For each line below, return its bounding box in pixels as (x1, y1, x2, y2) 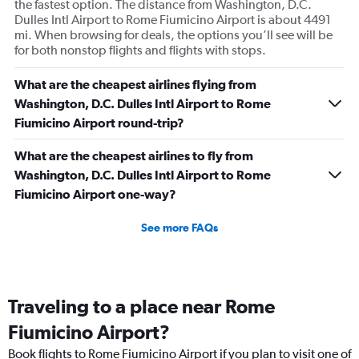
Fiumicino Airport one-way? (14, 187, 176, 202)
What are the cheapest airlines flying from (14, 77, 256, 92)
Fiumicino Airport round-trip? (14, 115, 184, 131)
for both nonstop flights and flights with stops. (14, 42, 266, 58)
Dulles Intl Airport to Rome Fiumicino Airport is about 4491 (14, 12, 331, 28)
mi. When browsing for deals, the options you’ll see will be (14, 27, 333, 43)
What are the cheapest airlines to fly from (14, 148, 253, 163)
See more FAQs (141, 221, 218, 235)
